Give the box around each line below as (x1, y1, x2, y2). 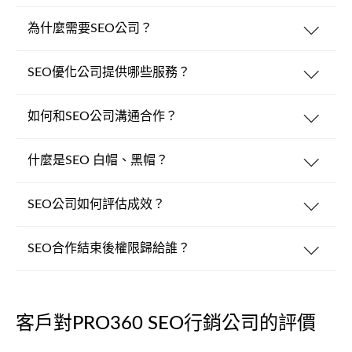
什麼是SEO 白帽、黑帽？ (27, 154, 168, 167)
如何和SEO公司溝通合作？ (27, 110, 178, 123)
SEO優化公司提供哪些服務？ (27, 66, 190, 79)
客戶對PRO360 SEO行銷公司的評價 (16, 314, 316, 333)
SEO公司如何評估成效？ (27, 198, 165, 211)
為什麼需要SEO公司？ (27, 22, 152, 35)
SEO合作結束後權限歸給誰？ (27, 242, 190, 255)
